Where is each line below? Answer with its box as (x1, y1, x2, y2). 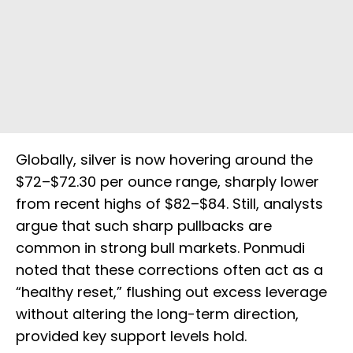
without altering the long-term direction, (16, 304, 299, 325)
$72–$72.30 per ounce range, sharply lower (16, 172, 319, 192)
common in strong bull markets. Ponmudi (16, 238, 305, 258)
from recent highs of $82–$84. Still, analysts (16, 194, 323, 214)
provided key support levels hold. (16, 326, 247, 347)
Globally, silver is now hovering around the (16, 150, 313, 170)
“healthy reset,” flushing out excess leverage (16, 282, 327, 303)
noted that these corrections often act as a (16, 260, 323, 281)
